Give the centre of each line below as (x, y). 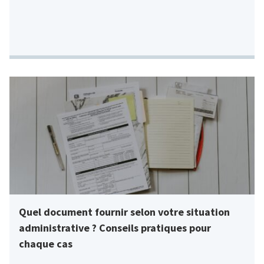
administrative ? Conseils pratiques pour (115, 227)
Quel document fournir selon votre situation (124, 212)
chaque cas (46, 243)
